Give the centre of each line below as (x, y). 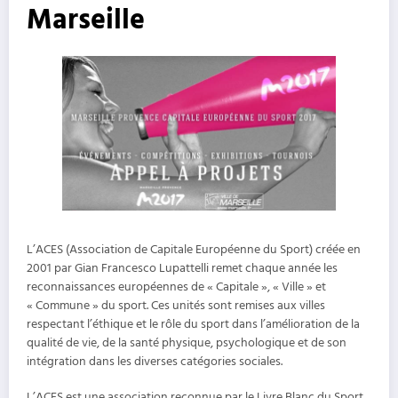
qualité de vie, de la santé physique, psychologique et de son (187, 342)
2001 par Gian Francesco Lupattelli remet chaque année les (182, 268)
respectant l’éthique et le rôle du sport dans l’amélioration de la (193, 324)
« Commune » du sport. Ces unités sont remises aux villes (176, 305)
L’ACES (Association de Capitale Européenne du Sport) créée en (194, 249)
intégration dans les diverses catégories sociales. (155, 361)
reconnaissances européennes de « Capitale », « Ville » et (176, 287)
